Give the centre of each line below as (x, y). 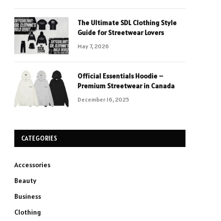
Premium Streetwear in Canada (126, 86)
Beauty (25, 181)
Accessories (32, 165)
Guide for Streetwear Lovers (121, 33)
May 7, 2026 (93, 46)
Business (28, 196)
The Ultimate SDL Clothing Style (127, 23)
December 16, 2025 (103, 99)
